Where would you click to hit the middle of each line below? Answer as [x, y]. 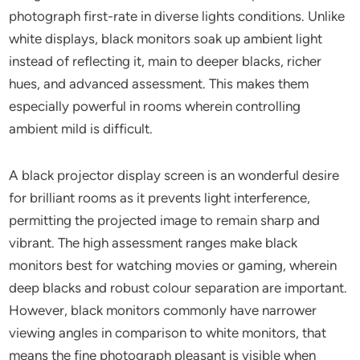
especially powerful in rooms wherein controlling [155, 106]
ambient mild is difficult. [81, 129]
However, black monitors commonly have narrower [163, 310]
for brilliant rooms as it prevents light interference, [160, 198]
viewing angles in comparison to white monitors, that [168, 333]
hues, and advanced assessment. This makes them [159, 84]
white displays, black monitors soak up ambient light [166, 39]
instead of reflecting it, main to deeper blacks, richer [166, 61]
